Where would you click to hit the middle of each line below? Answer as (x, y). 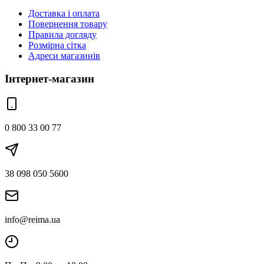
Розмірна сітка (57, 45)
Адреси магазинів (64, 56)
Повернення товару (68, 24)
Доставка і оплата (64, 14)
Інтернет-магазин (49, 79)
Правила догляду (62, 35)
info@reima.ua (32, 219)
